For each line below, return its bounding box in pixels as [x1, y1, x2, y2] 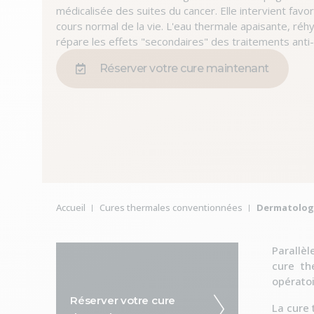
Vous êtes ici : [55, 194, 128, 208]
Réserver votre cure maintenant [99, 61, 269, 75]
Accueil [56, 201, 86, 214]
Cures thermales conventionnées [100, 201, 243, 214]
